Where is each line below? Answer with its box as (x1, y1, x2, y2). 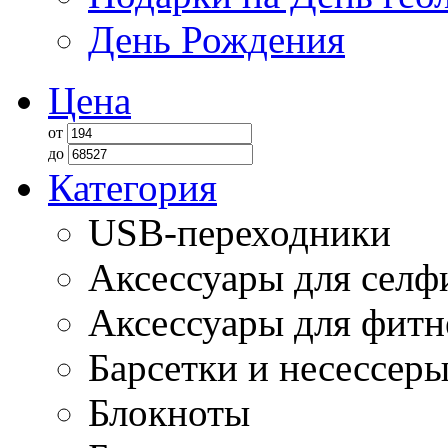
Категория (48, 166, 217, 209)
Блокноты (88, 391, 250, 434)
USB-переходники (88, 211, 391, 254)
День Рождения (88, 18, 345, 61)
